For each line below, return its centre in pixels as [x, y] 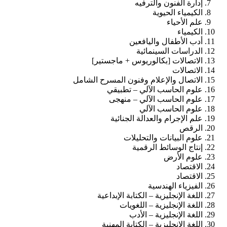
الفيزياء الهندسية [175, 185]
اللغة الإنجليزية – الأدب [166, 214]
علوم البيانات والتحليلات [163, 137]
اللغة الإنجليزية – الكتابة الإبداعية [150, 195]
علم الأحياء [185, 22]
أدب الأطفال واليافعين [166, 41]
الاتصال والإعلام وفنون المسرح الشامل [138, 80]
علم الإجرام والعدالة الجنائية [157, 118]
